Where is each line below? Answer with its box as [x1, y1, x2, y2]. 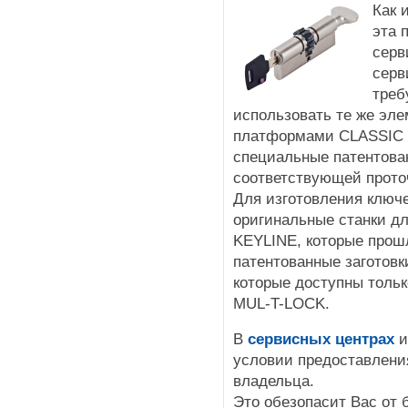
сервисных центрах [248, 330, 394, 348]
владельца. [233, 372, 314, 390]
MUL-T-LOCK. [233, 293, 330, 312]
